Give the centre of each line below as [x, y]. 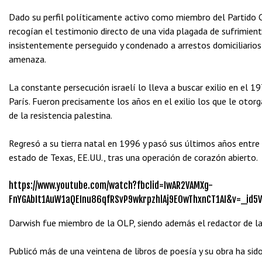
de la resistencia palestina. [61, 115]
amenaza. [27, 59]
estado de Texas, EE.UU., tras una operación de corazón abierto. [133, 157]
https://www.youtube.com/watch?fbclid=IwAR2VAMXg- [111, 185]
